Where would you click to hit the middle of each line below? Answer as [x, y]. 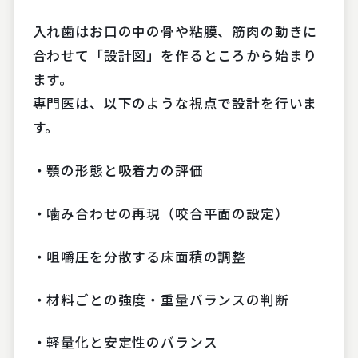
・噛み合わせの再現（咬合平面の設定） [161, 213]
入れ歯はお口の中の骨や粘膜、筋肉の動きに [175, 32]
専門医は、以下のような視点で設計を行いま [175, 103]
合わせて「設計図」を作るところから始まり [175, 56]
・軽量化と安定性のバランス [125, 342]
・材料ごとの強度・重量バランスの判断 [161, 299]
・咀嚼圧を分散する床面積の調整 [139, 256]
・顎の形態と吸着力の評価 [118, 171]
